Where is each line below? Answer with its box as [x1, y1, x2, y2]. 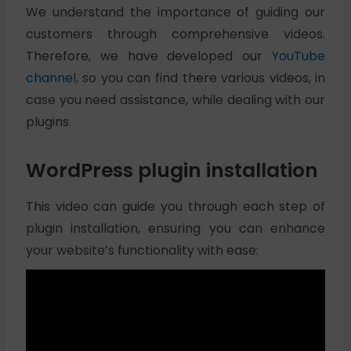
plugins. [25, 113, 71, 131]
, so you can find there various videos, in [75, 69, 326, 87]
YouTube [272, 47, 326, 65]
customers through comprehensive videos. [25, 25, 326, 43]
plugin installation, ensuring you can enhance [25, 219, 326, 237]
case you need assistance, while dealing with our [25, 91, 326, 109]
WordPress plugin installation [25, 157, 318, 184]
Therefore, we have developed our [25, 47, 273, 65]
